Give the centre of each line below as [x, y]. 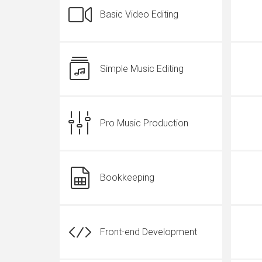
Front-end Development [149, 232]
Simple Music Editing [142, 69]
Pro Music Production [144, 123]
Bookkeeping [127, 177]
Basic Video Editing [139, 14]
